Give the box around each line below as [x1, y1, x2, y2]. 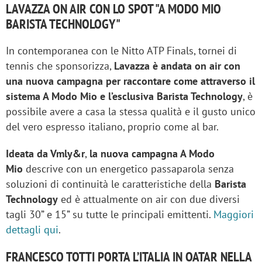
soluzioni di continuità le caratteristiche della [6, 177, 212, 191]
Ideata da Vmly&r [6, 146, 85, 160]
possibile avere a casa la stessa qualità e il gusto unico [6, 104, 256, 118]
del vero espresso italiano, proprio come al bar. [6, 119, 219, 133]
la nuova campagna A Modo [89, 146, 215, 160]
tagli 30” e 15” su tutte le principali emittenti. [6, 207, 213, 221]
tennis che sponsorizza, [6, 58, 114, 73]
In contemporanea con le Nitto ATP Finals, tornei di [6, 43, 237, 57]
